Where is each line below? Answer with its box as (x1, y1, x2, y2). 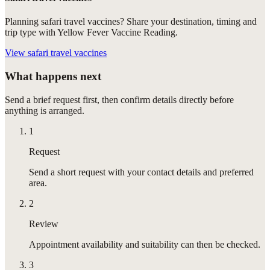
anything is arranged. (5, 105, 84, 116)
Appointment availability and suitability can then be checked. (29, 239, 260, 250)
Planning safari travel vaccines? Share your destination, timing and (5, 16, 257, 27)
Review (29, 218, 58, 229)
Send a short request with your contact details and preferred (29, 166, 254, 177)
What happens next (5, 69, 101, 83)
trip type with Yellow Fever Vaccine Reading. (5, 27, 178, 38)
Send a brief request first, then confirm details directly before (5, 94, 234, 105)
